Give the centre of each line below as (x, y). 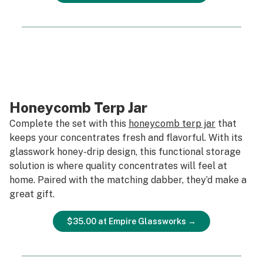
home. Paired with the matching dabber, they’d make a (128, 180)
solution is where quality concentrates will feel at (118, 166)
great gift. (32, 194)
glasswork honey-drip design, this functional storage (125, 152)
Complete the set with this (69, 124)
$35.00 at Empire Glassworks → (131, 221)
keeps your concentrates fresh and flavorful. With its (126, 138)
